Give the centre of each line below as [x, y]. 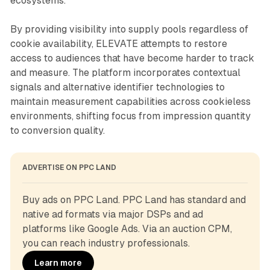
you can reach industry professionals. [106, 243]
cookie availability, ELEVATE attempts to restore [118, 44]
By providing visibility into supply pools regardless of [129, 30]
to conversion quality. [57, 131]
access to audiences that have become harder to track [132, 58]
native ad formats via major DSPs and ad [112, 215]
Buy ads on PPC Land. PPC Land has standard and [134, 200]
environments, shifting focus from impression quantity [130, 116]
